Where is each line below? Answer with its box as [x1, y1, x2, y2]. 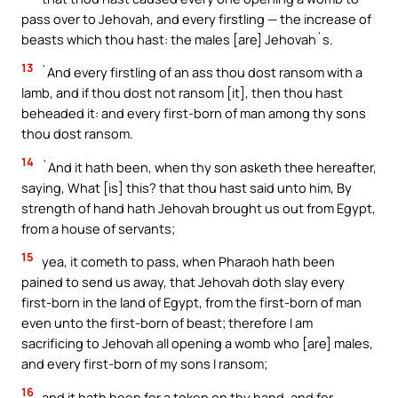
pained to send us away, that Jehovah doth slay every [21, 273, 345, 291]
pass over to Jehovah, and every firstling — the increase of [21, 9, 371, 28]
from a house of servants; [21, 219, 175, 237]
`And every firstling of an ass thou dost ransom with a [38, 63, 362, 82]
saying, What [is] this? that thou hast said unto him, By [21, 178, 352, 196]
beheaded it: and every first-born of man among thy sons [21, 104, 366, 123]
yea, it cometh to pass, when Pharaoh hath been [39, 252, 335, 271]
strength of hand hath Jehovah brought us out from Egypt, [21, 198, 376, 217]
